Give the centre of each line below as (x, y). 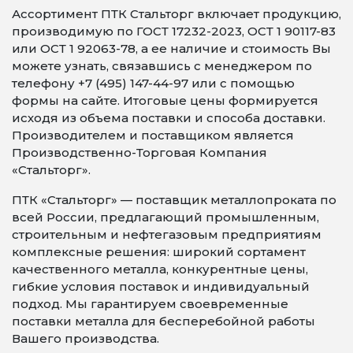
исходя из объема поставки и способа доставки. (169, 118)
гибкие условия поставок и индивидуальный (161, 286)
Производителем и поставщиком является (153, 135)
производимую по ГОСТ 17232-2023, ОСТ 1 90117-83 (174, 31)
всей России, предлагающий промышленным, (165, 217)
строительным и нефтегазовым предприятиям (167, 234)
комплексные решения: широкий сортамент (159, 252)
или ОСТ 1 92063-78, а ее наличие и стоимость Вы (171, 48)
